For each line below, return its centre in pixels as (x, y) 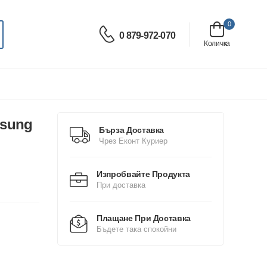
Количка (217, 44)
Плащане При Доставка (144, 218)
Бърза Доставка (132, 130)
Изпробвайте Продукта (143, 174)
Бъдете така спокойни (136, 229)
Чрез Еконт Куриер (133, 141)
